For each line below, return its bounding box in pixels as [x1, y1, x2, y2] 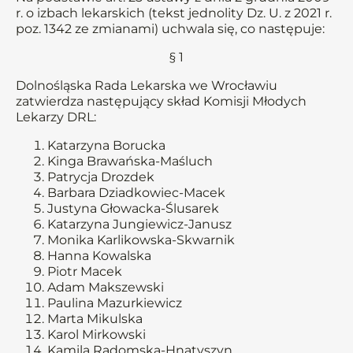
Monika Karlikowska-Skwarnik [47, 232, 235, 247]
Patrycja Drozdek [47, 169, 154, 184]
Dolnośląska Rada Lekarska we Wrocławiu [16, 78, 277, 93]
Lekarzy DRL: [16, 110, 96, 124]
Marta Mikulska [47, 311, 143, 326]
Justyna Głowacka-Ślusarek [47, 201, 219, 216]
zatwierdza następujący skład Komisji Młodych [16, 94, 307, 109]
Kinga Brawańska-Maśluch [47, 154, 213, 169]
